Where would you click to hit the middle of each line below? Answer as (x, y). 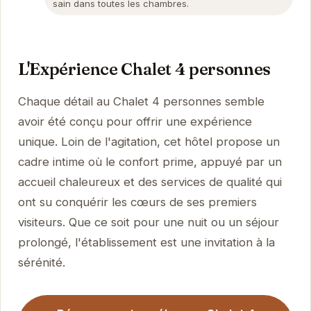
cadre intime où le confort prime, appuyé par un (150, 162)
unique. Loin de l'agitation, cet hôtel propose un (149, 142)
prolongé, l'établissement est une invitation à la (146, 243)
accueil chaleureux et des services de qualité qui (150, 182)
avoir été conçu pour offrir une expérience (135, 122)
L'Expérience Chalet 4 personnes (144, 69)
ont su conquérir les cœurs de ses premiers (137, 202)
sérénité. (41, 263)
